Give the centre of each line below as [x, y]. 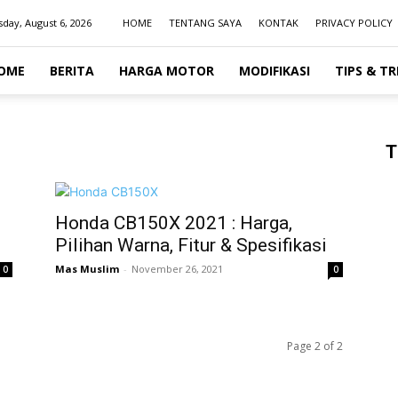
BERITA [72, 71]
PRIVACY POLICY [354, 23]
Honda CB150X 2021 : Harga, [174, 223]
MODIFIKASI [275, 71]
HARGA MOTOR [167, 71]
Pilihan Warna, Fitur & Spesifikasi [191, 245]
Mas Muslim [87, 269]
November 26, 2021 [177, 269]
